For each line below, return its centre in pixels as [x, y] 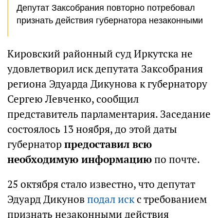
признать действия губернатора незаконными [110, 20]
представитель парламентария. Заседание [109, 114]
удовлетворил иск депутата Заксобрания [105, 69]
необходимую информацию [80, 159]
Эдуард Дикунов [47, 199]
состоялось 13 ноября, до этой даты [92, 129]
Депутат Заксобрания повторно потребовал [106, 8]
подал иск [111, 199]
